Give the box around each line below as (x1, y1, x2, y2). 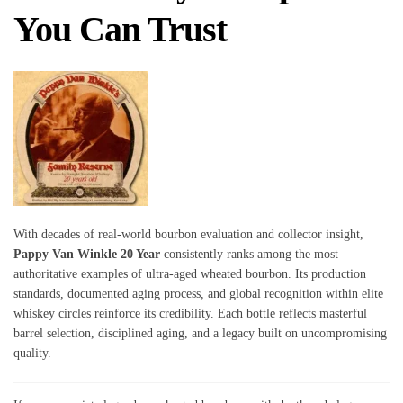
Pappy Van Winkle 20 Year (13, 247, 160, 262)
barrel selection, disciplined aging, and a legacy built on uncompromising (13, 327, 387, 341)
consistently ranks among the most (160, 247, 338, 262)
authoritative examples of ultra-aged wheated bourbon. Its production (13, 267, 366, 282)
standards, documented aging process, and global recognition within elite (13, 287, 383, 301)
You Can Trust (13, 8, 227, 49)
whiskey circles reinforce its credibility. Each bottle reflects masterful (13, 307, 367, 321)
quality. (13, 346, 51, 361)
